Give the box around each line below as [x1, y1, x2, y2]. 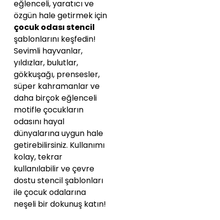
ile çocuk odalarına [14, 187, 86, 198]
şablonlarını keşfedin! [14, 33, 96, 45]
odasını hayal [14, 116, 64, 128]
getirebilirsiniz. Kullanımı [14, 139, 105, 151]
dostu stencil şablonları [14, 175, 103, 187]
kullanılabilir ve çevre [14, 163, 94, 175]
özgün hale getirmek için [14, 10, 107, 22]
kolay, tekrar [14, 151, 62, 163]
